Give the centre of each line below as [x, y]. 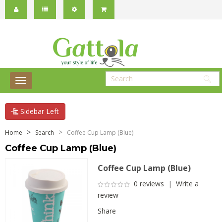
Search [45, 133]
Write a [187, 184]
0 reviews [149, 184]
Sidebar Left [39, 111]
